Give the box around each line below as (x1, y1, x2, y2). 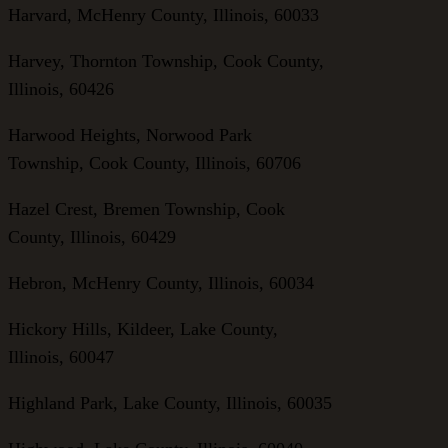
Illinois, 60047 (8, 346, 114, 367)
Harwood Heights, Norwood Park (8, 124, 252, 145)
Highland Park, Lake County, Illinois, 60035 (8, 392, 332, 413)
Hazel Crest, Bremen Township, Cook (8, 198, 285, 219)
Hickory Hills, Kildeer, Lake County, (8, 318, 278, 339)
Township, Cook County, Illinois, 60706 (8, 152, 301, 173)
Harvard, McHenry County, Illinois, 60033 (8, 4, 319, 25)
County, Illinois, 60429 (8, 226, 176, 247)
